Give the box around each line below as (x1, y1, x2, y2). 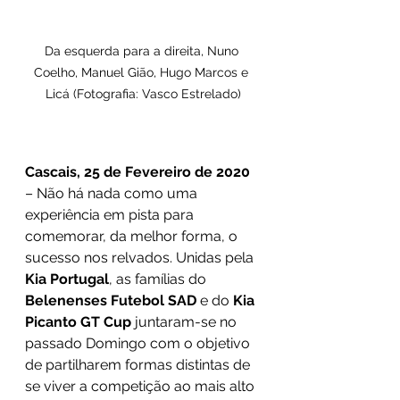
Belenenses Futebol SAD (25, 292, 196, 309)
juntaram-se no (131, 313, 240, 330)
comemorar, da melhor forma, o (25, 228, 241, 245)
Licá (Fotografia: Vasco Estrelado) (45, 87, 241, 101)
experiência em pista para (25, 206, 197, 223)
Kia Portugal (25, 271, 109, 287)
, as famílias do (109, 271, 206, 287)
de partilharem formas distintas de (25, 356, 254, 373)
